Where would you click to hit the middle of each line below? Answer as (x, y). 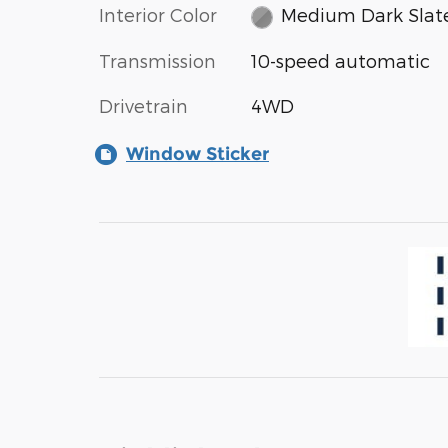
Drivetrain (143, 105)
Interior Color (158, 15)
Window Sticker (197, 153)
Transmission (157, 60)
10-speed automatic (340, 60)
